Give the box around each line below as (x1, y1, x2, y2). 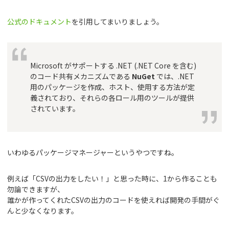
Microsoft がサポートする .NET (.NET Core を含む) (30, 60, 196, 71)
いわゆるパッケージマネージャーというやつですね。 (7, 147, 178, 158)
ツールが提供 (151, 93, 194, 103)
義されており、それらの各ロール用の (30, 93, 151, 103)
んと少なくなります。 (7, 205, 78, 216)
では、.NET (155, 71, 194, 82)
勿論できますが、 (7, 184, 64, 195)
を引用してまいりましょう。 (72, 16, 164, 27)
